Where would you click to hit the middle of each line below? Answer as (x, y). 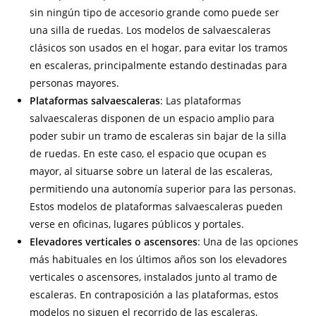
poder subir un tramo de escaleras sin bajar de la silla (158, 136)
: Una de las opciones (248, 242)
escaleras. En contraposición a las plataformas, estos (154, 294)
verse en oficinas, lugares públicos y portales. (137, 224)
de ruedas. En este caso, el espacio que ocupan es (148, 153)
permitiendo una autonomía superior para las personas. (163, 189)
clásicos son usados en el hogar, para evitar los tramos (159, 48)
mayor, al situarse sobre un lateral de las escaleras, (151, 171)
